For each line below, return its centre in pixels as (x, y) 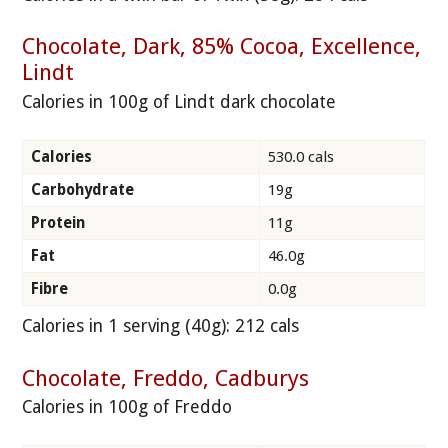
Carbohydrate (82, 190)
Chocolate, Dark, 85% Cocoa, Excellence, (222, 46)
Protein (58, 223)
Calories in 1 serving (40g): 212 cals (161, 326)
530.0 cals (301, 157)
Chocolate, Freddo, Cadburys (166, 377)
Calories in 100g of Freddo (127, 407)
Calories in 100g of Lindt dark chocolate (179, 101)
